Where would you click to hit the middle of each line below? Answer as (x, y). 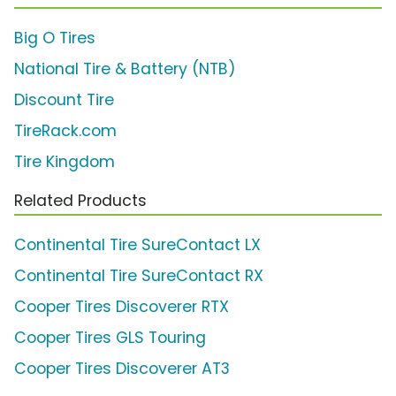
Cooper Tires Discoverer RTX (122, 307)
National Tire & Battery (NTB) (125, 69)
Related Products (80, 201)
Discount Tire (64, 100)
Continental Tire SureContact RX (139, 276)
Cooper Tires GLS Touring (110, 338)
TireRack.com (65, 131)
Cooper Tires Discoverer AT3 (122, 369)
